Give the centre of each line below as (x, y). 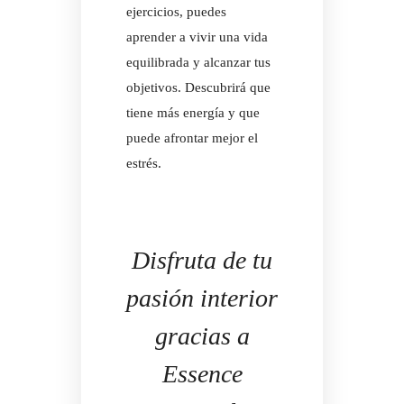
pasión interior (202, 298)
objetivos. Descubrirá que (198, 88)
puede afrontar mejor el (192, 138)
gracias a (202, 336)
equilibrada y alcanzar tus (198, 63)
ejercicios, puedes (176, 12)
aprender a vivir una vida (197, 37)
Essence (202, 374)
